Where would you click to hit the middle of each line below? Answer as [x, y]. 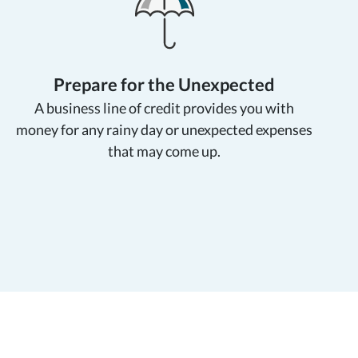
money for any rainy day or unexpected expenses [165, 129]
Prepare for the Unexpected [165, 84]
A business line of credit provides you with [165, 107]
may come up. [179, 151]
